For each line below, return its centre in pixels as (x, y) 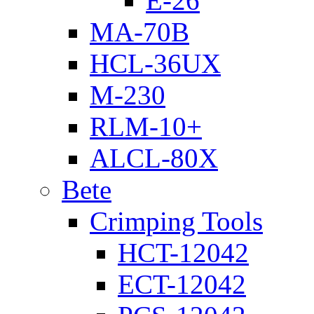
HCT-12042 (183, 253)
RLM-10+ (146, 127)
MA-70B (139, 32)
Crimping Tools (176, 221)
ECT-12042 (182, 284)
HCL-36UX (155, 63)
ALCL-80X (154, 158)
